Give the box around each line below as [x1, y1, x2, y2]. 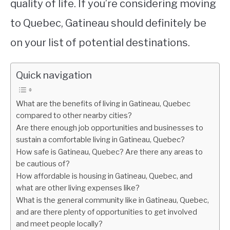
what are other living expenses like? [16, 183, 140, 193]
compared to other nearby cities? [16, 111, 132, 120]
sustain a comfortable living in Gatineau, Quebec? [16, 135, 185, 144]
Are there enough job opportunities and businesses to [16, 123, 203, 132]
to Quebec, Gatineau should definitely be [10, 17, 206, 29]
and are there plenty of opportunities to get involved [16, 207, 197, 217]
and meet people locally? [16, 219, 103, 228]
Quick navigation [16, 69, 92, 81]
